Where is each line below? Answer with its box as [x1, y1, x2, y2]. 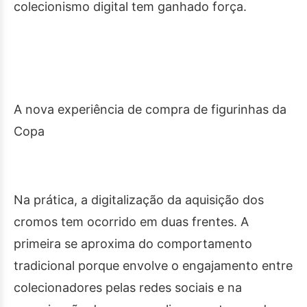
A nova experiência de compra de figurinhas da [14, 102, 286, 117]
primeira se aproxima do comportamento [14, 236, 252, 251]
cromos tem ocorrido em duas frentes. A [14, 214, 249, 230]
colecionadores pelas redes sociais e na [14, 280, 242, 295]
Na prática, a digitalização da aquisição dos [14, 193, 264, 208]
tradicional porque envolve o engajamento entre [14, 258, 293, 273]
